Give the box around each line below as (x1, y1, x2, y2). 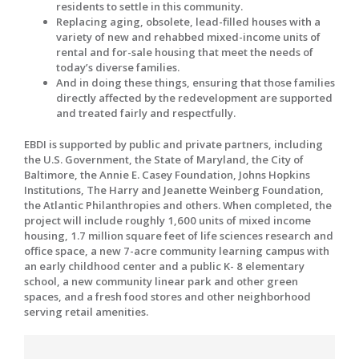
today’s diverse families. (56, 59, 179, 75)
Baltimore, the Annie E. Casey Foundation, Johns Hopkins (24, 167, 310, 182)
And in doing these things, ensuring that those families (56, 75, 335, 90)
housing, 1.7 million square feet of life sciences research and (24, 228, 333, 243)
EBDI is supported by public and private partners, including (24, 136, 323, 151)
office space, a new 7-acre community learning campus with (24, 243, 329, 258)
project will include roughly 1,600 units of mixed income (24, 212, 311, 228)
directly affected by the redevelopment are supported (56, 90, 333, 105)
